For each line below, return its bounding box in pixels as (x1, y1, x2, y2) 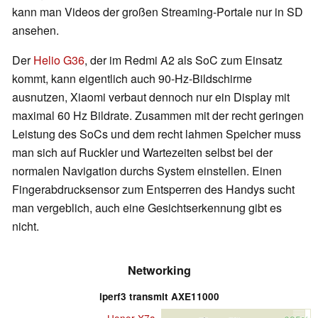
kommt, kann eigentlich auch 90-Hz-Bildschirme (12, 70, 252, 87)
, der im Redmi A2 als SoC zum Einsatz (84, 51, 283, 68)
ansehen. (12, 21, 59, 38)
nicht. (12, 217, 39, 234)
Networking (127, 261, 191, 278)
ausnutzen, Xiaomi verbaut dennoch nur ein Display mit (12, 88, 290, 105)
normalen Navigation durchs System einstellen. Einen (12, 162, 282, 179)
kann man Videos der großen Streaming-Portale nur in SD (12, 3, 303, 20)
